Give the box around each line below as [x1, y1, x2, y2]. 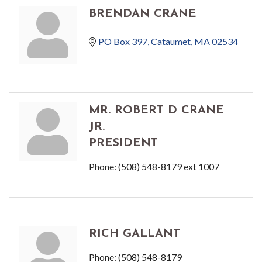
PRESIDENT [89, 137, 158, 150]
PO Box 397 [98, 36, 147, 47]
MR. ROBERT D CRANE [89, 105, 224, 117]
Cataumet [151, 36, 191, 47]
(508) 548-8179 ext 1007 [118, 161, 219, 173]
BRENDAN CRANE [89, 8, 196, 20]
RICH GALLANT [89, 228, 180, 240]
